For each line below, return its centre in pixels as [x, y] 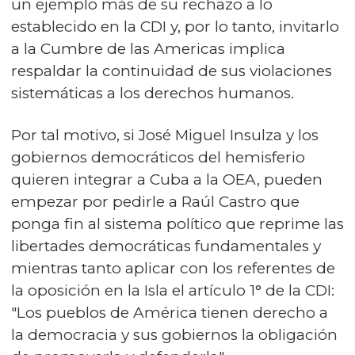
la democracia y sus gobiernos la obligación [174, 335]
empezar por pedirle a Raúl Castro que [155, 202]
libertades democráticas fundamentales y [166, 246]
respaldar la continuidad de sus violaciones [172, 71]
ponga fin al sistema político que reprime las [177, 224]
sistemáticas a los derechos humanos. [153, 94]
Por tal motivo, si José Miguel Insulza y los [165, 136]
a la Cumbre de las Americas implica [148, 49]
